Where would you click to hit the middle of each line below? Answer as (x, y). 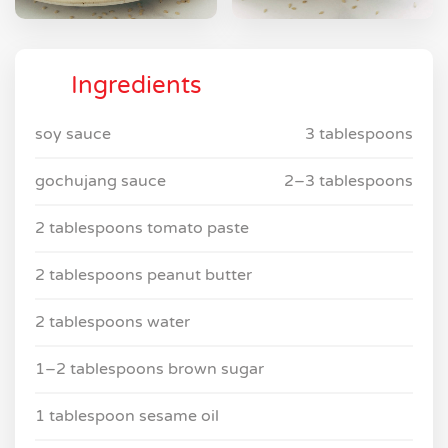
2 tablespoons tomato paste (142, 228)
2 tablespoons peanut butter (143, 275)
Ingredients (133, 86)
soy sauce (73, 134)
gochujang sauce (100, 181)
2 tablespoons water (112, 322)
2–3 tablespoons (348, 181)
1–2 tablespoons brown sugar (149, 369)
